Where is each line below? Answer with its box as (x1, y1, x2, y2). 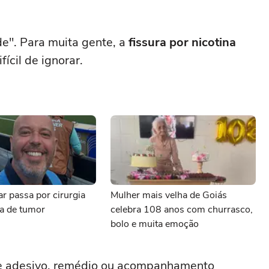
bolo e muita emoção (110, 217, 199, 231)
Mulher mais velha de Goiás (110, 189, 227, 202)
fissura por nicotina (128, 34, 236, 50)
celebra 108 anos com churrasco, (110, 203, 253, 216)
